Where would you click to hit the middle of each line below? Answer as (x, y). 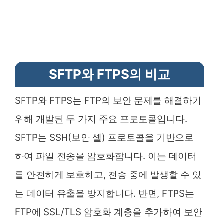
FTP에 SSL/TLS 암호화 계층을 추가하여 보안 (109, 212)
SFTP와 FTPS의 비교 (109, 74)
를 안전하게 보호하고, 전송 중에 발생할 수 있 (108, 175)
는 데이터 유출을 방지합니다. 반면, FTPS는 (104, 193)
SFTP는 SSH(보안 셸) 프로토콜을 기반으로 (104, 137)
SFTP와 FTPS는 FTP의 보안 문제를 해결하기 (108, 100)
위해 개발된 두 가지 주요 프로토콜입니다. (101, 119)
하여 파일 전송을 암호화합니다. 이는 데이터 (106, 156)
